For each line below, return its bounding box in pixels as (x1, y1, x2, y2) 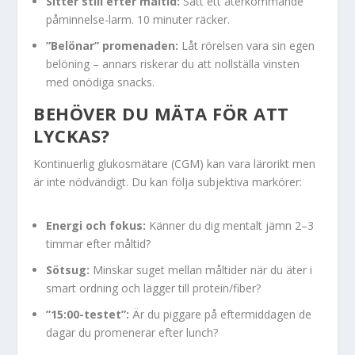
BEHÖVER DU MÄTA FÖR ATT (33, 101, 289, 126)
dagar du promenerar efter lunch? (46, 325, 219, 341)
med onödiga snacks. (46, 74, 155, 90)
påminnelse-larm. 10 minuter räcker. (46, 12, 231, 28)
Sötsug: (46, 262, 90, 278)
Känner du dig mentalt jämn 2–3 (146, 218, 315, 234)
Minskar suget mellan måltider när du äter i (90, 262, 313, 278)
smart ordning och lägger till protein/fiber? (46, 281, 261, 296)
